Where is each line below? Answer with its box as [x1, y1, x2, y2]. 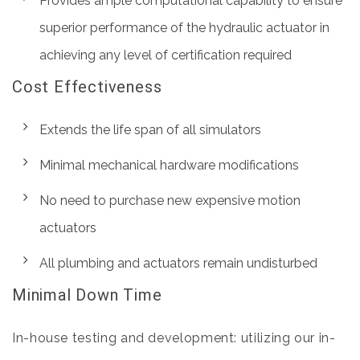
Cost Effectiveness [12, 77, 162, 96]
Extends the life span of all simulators [39, 122, 262, 137]
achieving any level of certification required [39, 47, 292, 63]
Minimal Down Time [12, 285, 162, 305]
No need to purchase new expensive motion [39, 193, 301, 208]
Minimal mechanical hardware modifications [39, 157, 300, 173]
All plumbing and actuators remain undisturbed [39, 256, 318, 271]
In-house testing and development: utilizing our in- [12, 330, 336, 346]
